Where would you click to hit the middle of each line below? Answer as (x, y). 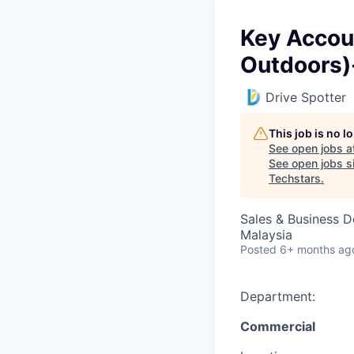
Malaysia (266, 235)
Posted (258, 249)
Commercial (278, 326)
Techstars (295, 178)
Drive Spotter (306, 97)
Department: (278, 296)
